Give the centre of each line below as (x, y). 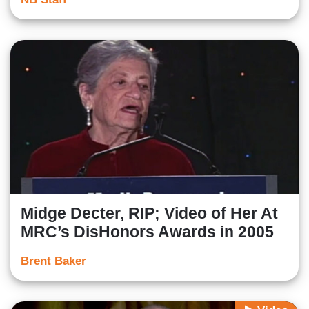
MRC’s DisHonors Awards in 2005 (147, 232)
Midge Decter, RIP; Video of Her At (149, 213)
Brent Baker (53, 261)
